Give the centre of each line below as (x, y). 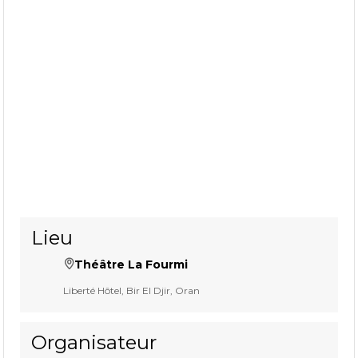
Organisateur (94, 342)
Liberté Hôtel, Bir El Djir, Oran (132, 290)
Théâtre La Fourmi (131, 264)
